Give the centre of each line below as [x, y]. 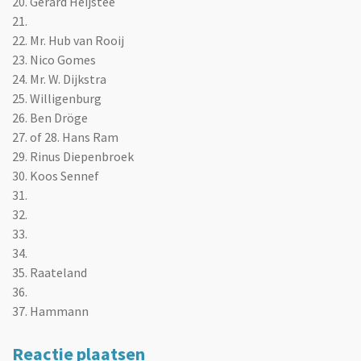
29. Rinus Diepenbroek [73, 156]
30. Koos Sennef [56, 175]
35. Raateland [50, 272]
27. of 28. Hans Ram [65, 137]
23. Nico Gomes [54, 59]
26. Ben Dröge [50, 117]
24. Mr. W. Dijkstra [59, 79]
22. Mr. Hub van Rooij [68, 40]
